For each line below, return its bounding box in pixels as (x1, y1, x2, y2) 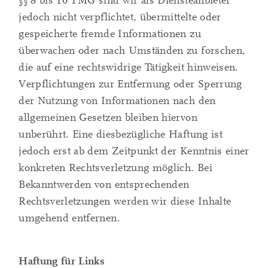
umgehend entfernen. (19, 212, 120, 225)
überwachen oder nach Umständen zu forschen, (19, 44, 246, 57)
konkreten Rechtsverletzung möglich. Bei (19, 162, 212, 175)
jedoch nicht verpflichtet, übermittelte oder (19, 11, 221, 24)
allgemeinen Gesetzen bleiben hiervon (19, 111, 197, 124)
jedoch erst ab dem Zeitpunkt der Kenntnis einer (19, 145, 249, 158)
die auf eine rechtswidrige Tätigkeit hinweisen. (19, 61, 239, 74)
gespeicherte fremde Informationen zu (19, 28, 201, 41)
